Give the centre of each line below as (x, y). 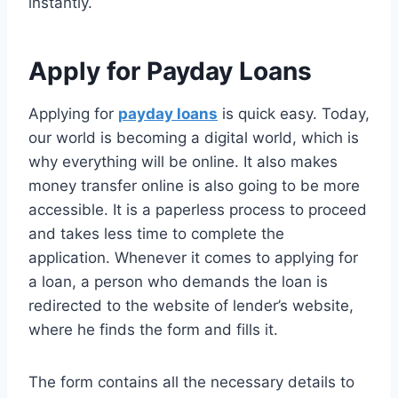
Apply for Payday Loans (170, 72)
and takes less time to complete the (156, 234)
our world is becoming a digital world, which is (194, 138)
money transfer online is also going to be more (194, 186)
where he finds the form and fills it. (155, 330)
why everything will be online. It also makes (183, 162)
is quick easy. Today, (294, 114)
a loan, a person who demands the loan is (178, 282)
